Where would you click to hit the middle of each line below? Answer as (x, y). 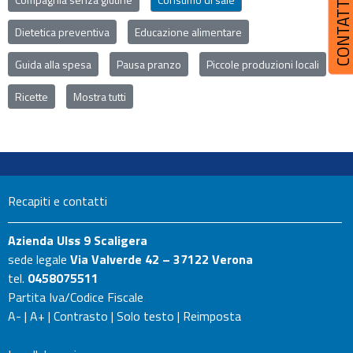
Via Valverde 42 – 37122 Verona (162, 259)
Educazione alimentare (188, 32)
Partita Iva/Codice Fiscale (76, 297)
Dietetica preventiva (62, 32)
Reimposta (212, 316)
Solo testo (145, 316)
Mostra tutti (100, 97)
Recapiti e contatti (58, 201)
